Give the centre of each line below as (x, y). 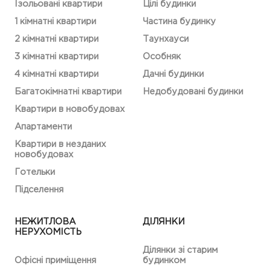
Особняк (162, 57)
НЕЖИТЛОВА (45, 222)
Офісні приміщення (55, 260)
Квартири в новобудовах (70, 109)
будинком (164, 260)
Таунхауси (166, 39)
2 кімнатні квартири (57, 39)
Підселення (39, 190)
